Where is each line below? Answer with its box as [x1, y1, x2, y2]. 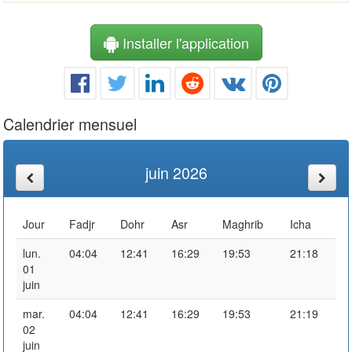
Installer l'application [118, 31, 249, 53]
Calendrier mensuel [3, 112, 137, 135]
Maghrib [222, 215, 263, 232]
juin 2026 [145, 160, 207, 184]
